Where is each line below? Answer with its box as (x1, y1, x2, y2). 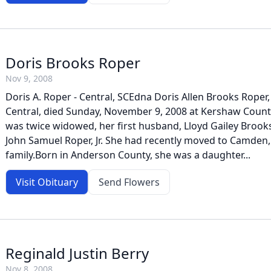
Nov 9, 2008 (5, 73, 53, 84)
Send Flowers (99, 175, 160, 189)
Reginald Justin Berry (5, 243, 149, 263)
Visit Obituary (16, 175, 78, 189)
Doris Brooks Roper (5, 53, 140, 73)
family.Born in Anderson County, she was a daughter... (5, 148, 250, 162)
